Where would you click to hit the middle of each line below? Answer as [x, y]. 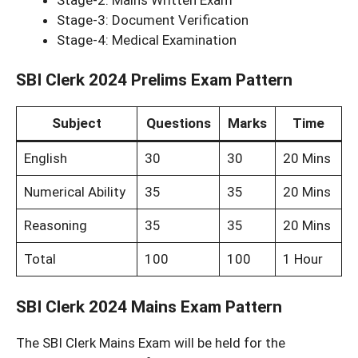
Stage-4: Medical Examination [147, 40]
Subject [77, 123]
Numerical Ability [74, 192]
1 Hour [302, 259]
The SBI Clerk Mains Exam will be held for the [151, 342]
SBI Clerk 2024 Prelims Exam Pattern [154, 80]
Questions [178, 123]
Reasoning [55, 226]
